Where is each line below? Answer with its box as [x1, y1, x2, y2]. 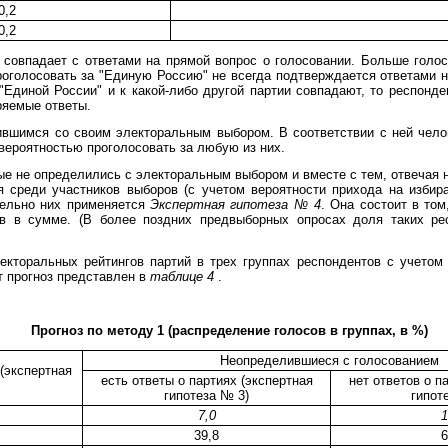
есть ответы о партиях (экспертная [100, 372, 313, 388]
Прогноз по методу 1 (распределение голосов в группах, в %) [30, 322, 428, 338]
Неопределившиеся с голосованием [220, 352, 439, 368]
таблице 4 [150, 268, 218, 284]
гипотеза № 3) [164, 387, 249, 403]
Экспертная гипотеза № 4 [150, 196, 322, 212]
